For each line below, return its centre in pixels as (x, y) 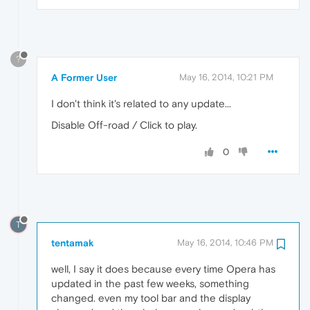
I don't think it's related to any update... (141, 104)
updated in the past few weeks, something (150, 284)
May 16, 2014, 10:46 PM (225, 243)
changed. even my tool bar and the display (151, 298)
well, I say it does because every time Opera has (163, 269)
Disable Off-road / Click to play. (124, 125)
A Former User (84, 78)
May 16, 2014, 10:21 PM (226, 77)
